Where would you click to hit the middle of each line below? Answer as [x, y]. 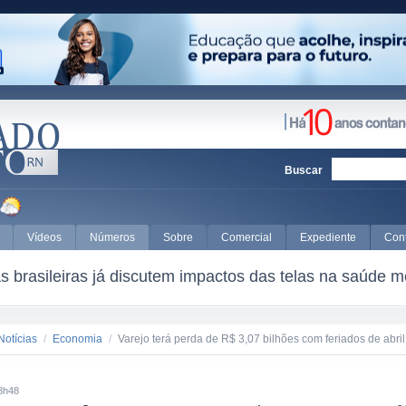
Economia [77, 339]
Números [112, 237]
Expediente [328, 237]
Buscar [304, 170]
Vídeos [44, 237]
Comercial [246, 237]
